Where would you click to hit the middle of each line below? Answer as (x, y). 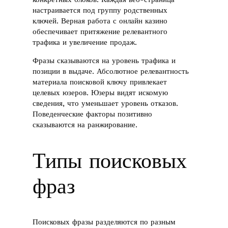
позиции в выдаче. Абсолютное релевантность (111, 71)
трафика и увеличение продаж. (85, 42)
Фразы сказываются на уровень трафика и (104, 60)
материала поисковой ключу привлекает (100, 82)
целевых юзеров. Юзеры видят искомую (101, 92)
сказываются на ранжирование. (85, 124)
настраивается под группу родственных (100, 10)
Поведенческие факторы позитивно (93, 114)
